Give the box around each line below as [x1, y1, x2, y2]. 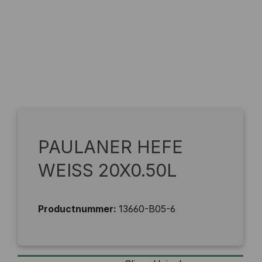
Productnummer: [38, 203, 119, 215]
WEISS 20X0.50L [38, 160, 177, 181]
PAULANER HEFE [38, 136, 183, 158]
